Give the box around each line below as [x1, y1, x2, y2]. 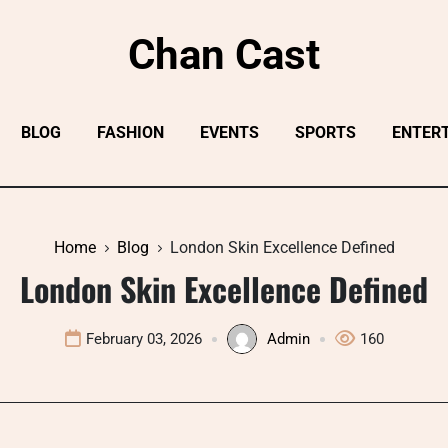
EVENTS [200, 123, 259, 142]
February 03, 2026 [85, 330, 202, 348]
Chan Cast [128, 30, 320, 79]
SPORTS [295, 123, 356, 142]
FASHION [97, 123, 164, 142]
